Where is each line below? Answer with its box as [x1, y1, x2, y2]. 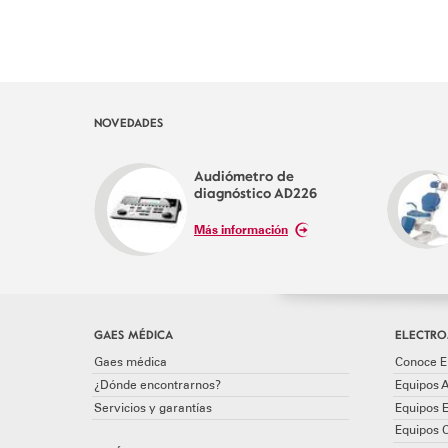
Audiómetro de [194, 164, 294, 186]
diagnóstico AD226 [194, 181, 317, 203]
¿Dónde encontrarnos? [94, 377, 221, 392]
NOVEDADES [94, 112, 163, 131]
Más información [194, 222, 288, 237]
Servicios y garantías [94, 400, 212, 415]
